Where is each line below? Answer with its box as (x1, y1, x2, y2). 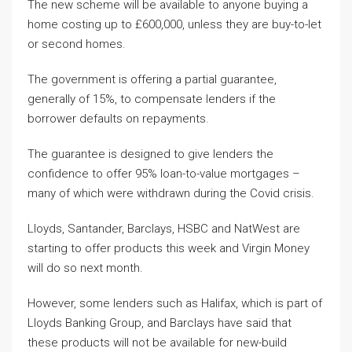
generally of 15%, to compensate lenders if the (27, 92, 276, 106)
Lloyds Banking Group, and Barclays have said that (27, 316, 291, 330)
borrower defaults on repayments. (27, 112, 209, 126)
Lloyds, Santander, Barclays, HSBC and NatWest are (27, 222, 300, 236)
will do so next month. (27, 261, 146, 275)
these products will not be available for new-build (27, 335, 287, 350)
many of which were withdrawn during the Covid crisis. (27, 186, 314, 200)
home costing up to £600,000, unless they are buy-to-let (27, 17, 321, 31)
